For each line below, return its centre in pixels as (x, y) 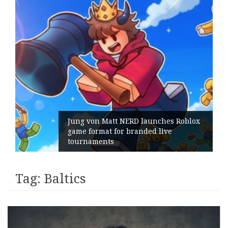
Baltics (65, 179)
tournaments (59, 141)
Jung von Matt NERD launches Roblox (102, 121)
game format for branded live (88, 131)
